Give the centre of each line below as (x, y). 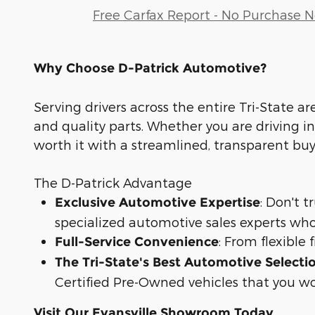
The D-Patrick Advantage (113, 183)
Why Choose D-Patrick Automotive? (150, 69)
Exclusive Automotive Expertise (157, 203)
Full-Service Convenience (137, 242)
